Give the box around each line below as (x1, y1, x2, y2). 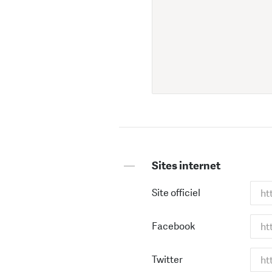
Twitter (152, 253, 183, 267)
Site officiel (152, 186, 200, 200)
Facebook (152, 220, 195, 233)
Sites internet (152, 158, 220, 173)
